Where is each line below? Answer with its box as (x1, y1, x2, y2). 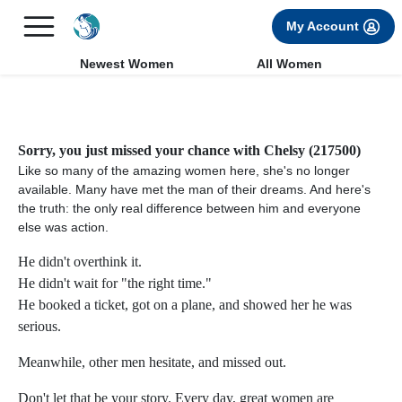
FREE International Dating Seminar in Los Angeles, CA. (48, 11, 328, 23)
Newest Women (79, 57, 174, 71)
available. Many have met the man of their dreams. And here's (18, 182, 371, 197)
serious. (18, 319, 61, 334)
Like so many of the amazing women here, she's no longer (18, 163, 350, 178)
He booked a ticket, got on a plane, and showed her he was (18, 297, 352, 312)
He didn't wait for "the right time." (18, 275, 212, 291)
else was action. (18, 220, 109, 234)
